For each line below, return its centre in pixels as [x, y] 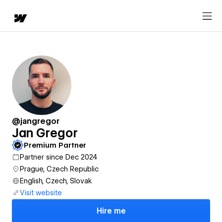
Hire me [111, 211]
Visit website [41, 193]
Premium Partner [55, 145]
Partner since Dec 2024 [58, 157]
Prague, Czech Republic [59, 169]
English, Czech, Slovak [56, 181]
